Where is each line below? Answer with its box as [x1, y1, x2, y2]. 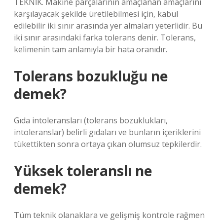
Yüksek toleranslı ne [14, 161, 152, 180]
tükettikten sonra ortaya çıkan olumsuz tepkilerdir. [14, 139, 202, 149]
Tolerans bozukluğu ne [14, 67, 168, 85]
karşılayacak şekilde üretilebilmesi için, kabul [14, 8, 178, 19]
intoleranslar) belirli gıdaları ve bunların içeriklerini [14, 127, 201, 138]
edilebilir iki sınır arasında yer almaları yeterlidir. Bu [14, 20, 202, 31]
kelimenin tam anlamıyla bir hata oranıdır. [14, 44, 167, 55]
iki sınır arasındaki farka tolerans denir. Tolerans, [14, 32, 196, 43]
